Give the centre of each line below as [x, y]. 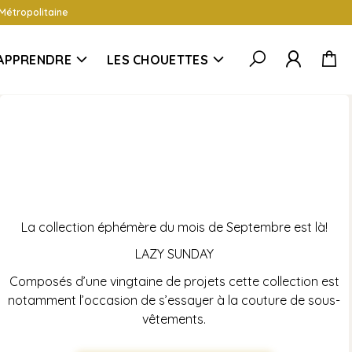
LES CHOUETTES [157, 60]
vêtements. [174, 319]
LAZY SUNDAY [174, 253]
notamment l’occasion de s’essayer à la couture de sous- [174, 300]
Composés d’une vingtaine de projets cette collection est [174, 281]
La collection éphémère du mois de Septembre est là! [174, 227]
